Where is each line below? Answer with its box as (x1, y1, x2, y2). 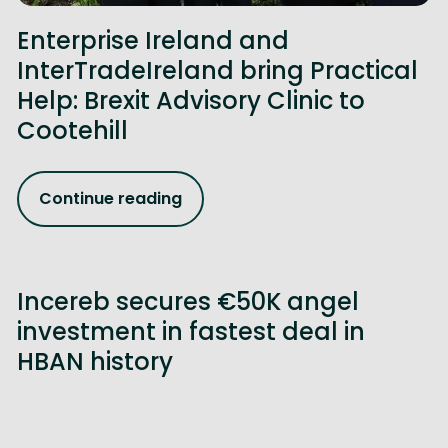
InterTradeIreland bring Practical (17, 53, 419, 87)
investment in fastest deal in (17, 314, 366, 348)
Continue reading (39, 187, 183, 211)
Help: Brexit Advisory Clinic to (17, 83, 366, 117)
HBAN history (17, 344, 174, 378)
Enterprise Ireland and (17, 23, 290, 57)
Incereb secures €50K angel (17, 284, 360, 318)
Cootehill (17, 113, 129, 147)
